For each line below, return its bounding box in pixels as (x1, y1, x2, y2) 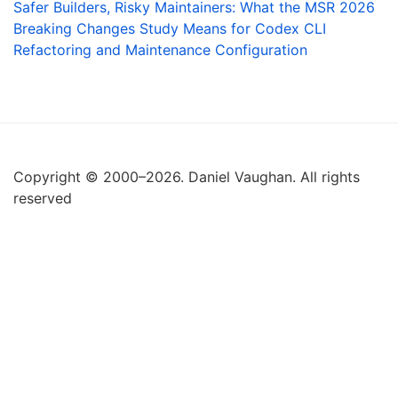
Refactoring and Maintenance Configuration (13, 41, 307, 60)
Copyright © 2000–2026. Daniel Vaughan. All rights (13, 168, 360, 186)
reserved (13, 189, 72, 207)
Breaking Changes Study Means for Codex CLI (13, 20, 326, 38)
